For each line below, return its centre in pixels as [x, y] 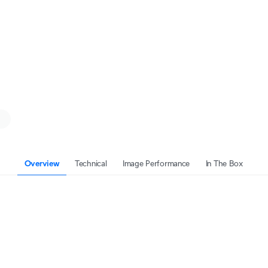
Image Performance [156, 163]
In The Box [224, 163]
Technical [91, 163]
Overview [42, 163]
